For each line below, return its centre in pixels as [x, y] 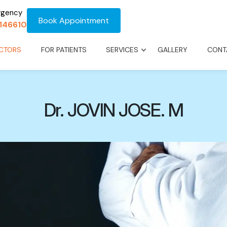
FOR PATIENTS [64, 50]
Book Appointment [74, 21]
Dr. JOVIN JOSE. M [113, 110]
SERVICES [122, 50]
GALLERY [173, 50]
